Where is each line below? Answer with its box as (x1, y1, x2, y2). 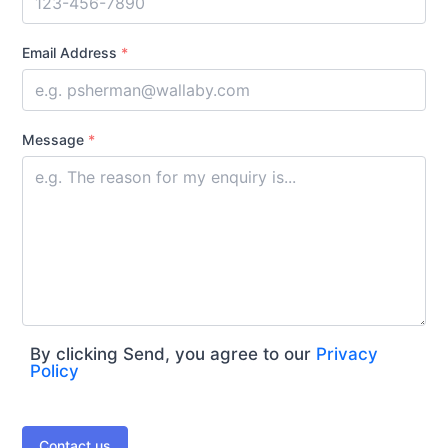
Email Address (22, 43, 121, 61)
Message (22, 130, 88, 148)
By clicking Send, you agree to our (30, 343, 316, 364)
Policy (30, 360, 79, 381)
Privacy (316, 343, 378, 364)
